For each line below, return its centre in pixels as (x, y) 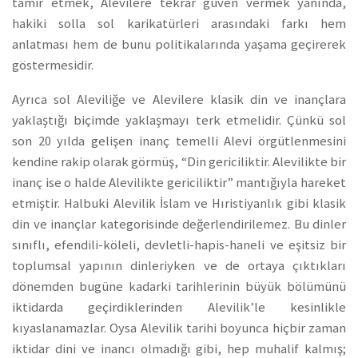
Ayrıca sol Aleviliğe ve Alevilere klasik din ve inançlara (179, 99)
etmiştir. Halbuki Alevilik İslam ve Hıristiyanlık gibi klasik (179, 203)
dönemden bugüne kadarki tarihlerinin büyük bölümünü (179, 286)
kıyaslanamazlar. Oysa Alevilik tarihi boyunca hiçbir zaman (179, 328)
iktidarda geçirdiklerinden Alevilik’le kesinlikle (179, 307)
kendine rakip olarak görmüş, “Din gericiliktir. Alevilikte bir (179, 161)
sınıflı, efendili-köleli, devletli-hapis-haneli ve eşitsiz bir (179, 245)
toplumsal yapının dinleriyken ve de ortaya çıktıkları (179, 265)
